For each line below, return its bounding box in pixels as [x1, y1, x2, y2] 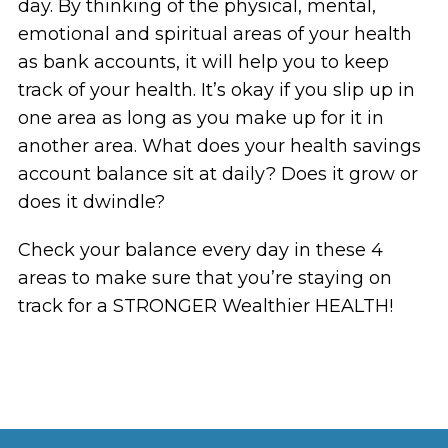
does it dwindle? [17, 191, 165, 214]
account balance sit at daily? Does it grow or [17, 163, 418, 186]
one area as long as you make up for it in [17, 107, 384, 130]
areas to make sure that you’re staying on [17, 267, 392, 290]
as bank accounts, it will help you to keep [17, 51, 389, 74]
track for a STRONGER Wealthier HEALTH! [17, 295, 393, 318]
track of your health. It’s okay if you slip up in [17, 79, 415, 102]
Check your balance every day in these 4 [17, 239, 383, 262]
